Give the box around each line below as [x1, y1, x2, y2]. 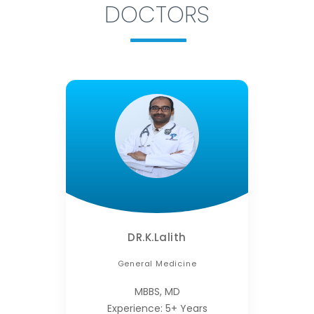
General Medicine [117, 258, 197, 270]
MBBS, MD [134, 285, 180, 299]
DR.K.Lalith [128, 230, 186, 245]
